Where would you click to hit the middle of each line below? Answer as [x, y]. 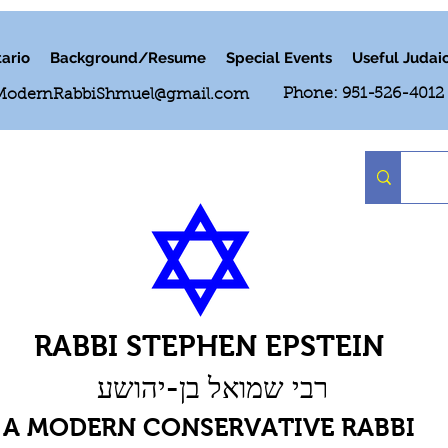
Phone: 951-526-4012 [363, 94]
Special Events [279, 58]
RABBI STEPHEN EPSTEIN [208, 346]
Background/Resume [128, 58]
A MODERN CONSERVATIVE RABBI [208, 427]
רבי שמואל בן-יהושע [212, 388]
